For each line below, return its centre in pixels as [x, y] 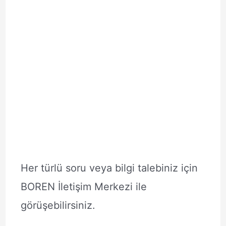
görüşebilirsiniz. [58, 205]
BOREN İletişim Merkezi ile [83, 187]
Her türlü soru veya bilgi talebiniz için [109, 168]
